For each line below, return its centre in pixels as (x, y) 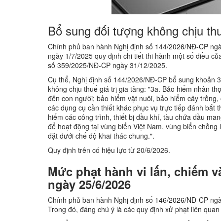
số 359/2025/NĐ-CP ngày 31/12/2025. (108, 65)
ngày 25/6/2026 (89, 184)
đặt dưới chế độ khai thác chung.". (101, 135)
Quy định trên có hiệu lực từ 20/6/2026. (109, 150)
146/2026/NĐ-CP (182, 200)
